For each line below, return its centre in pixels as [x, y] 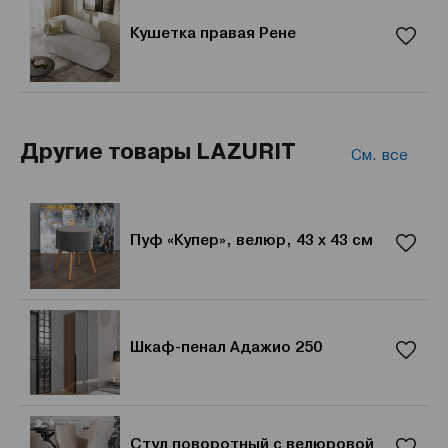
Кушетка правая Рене [213, 33]
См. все [379, 154]
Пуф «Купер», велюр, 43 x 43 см [251, 240]
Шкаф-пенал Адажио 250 [226, 346]
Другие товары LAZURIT [158, 150]
